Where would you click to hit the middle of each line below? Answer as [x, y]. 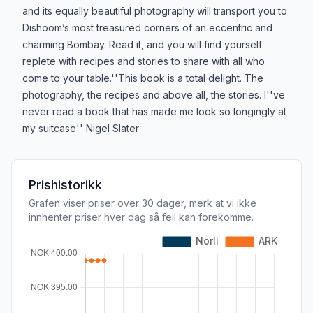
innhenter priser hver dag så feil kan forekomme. [141, 217]
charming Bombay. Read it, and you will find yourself [142, 44]
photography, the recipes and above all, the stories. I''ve [154, 94]
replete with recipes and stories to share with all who [144, 61]
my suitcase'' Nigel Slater [81, 128]
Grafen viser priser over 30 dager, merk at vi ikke [143, 203]
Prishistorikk [65, 184]
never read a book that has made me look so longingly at [154, 111]
